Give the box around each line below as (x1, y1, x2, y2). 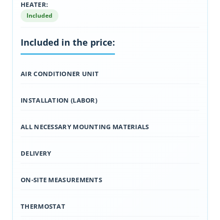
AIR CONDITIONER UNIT (21, 69, 99, 78)
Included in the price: (21, 36, 115, 48)
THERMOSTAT (21, 202, 65, 211)
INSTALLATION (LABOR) (21, 96, 97, 105)
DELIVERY (21, 149, 52, 158)
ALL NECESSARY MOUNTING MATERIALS (21, 122, 149, 131)
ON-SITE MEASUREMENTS (21, 175, 102, 184)
